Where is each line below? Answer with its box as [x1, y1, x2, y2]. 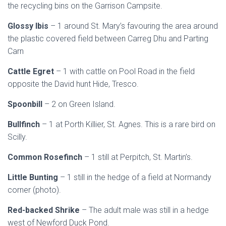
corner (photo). [8, 185, 61, 195]
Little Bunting [8, 173, 60, 182]
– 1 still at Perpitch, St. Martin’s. [84, 152, 193, 162]
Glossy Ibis [8, 21, 50, 31]
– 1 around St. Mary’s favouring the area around [50, 21, 218, 31]
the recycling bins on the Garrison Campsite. [8, 1, 162, 11]
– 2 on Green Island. [44, 99, 116, 109]
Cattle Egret [8, 67, 56, 76]
